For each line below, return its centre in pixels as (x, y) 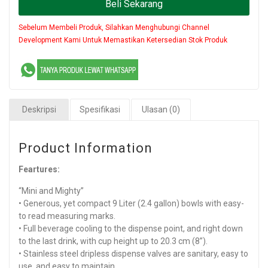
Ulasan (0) (161, 109)
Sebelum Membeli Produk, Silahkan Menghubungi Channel (114, 27)
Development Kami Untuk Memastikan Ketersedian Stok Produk (123, 40)
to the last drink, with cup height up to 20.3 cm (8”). (113, 241)
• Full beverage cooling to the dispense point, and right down (131, 228)
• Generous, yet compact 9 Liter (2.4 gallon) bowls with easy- (131, 203)
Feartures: (39, 169)
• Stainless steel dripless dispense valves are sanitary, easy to (133, 253)
